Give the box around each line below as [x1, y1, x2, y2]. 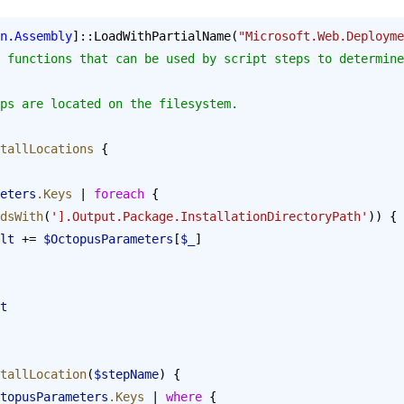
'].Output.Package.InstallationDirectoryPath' [50, 208, 368, 224]
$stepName [94, 366, 159, 381]
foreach [94, 186, 144, 201]
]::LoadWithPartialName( [72, 28, 238, 43]
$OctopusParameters [43, 231, 173, 246]
